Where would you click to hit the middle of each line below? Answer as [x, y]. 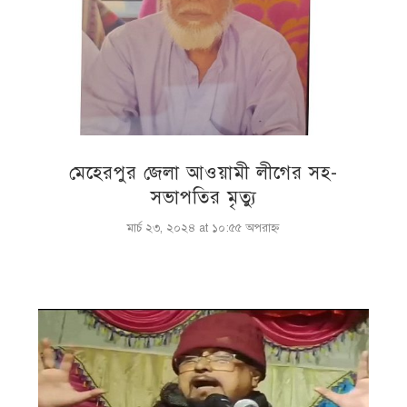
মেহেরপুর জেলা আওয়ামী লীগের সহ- [203, 174]
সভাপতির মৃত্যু [203, 198]
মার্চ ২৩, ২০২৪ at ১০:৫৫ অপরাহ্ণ [203, 228]
